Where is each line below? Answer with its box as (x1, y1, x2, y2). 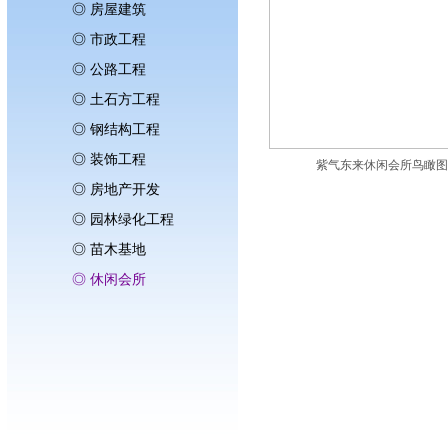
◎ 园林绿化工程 (71, 212, 174, 227)
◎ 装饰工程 (71, 152, 146, 167)
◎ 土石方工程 (71, 92, 160, 107)
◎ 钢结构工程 (71, 122, 160, 137)
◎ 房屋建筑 (71, 2, 146, 17)
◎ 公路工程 (71, 62, 146, 77)
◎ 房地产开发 (71, 182, 160, 197)
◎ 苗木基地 (71, 242, 146, 257)
